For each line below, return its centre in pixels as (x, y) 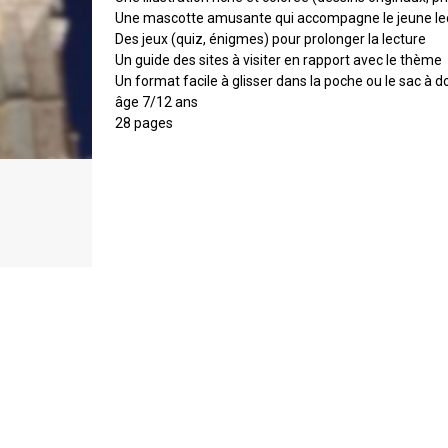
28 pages (144, 123)
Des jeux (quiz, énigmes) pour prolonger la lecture (270, 39)
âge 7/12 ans (156, 102)
